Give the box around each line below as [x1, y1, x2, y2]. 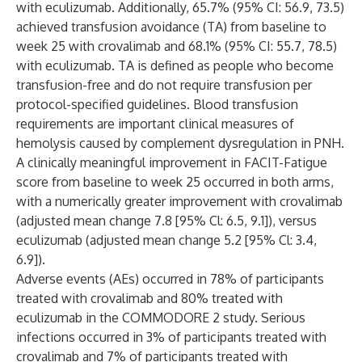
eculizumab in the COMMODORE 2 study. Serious [16, 309, 305, 326]
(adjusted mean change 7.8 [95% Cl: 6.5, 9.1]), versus [16, 213, 317, 229]
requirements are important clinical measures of [16, 116, 294, 132]
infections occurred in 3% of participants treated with [16, 329, 326, 345]
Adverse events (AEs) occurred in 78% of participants [16, 271, 324, 287]
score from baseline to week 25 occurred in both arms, [16, 174, 334, 190]
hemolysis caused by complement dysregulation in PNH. [16, 135, 344, 151]
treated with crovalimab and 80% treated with [16, 290, 283, 306]
